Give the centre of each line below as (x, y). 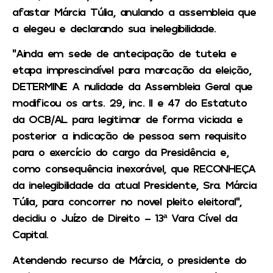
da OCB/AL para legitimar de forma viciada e (127, 119)
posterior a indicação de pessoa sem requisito (129, 136)
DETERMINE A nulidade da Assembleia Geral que (133, 86)
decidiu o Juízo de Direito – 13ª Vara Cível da (125, 218)
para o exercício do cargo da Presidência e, (120, 152)
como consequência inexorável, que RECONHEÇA (134, 168)
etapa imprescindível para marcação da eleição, (132, 70)
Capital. (30, 234)
